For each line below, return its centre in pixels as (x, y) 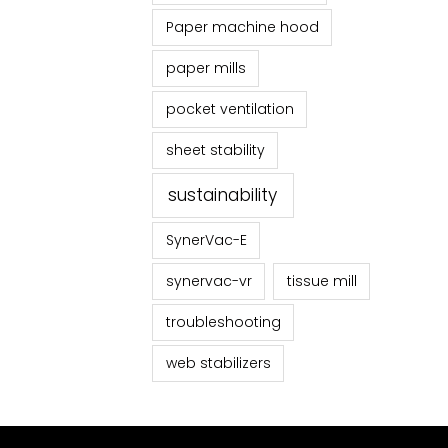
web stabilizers (218, 362)
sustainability (223, 194)
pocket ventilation (229, 109)
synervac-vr (208, 280)
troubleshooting (223, 321)
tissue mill (321, 280)
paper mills (205, 68)
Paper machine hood (242, 27)
